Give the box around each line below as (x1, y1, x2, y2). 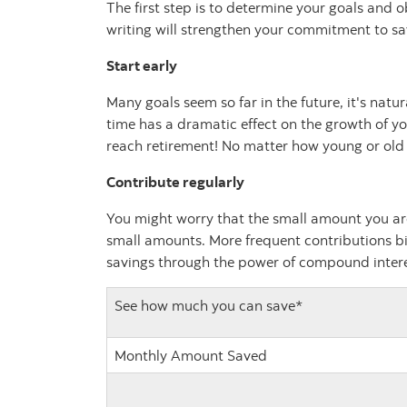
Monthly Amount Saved (114, 346, 267, 365)
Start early (106, 56, 177, 75)
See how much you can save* (114, 296, 303, 315)
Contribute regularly (106, 173, 244, 192)
